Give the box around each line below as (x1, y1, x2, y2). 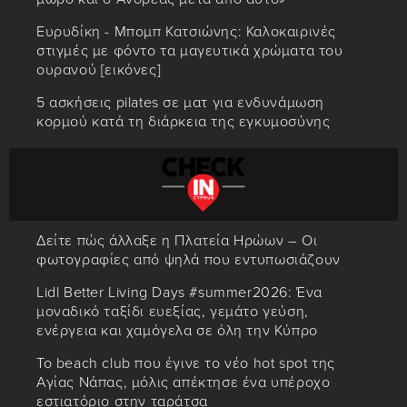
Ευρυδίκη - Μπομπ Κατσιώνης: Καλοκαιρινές (36, 23, 337, 42)
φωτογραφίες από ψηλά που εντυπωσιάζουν (36, 251, 341, 270)
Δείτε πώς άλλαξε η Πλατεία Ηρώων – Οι (36, 232, 318, 251)
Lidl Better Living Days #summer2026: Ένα (36, 283, 323, 303)
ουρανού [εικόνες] (36, 61, 162, 80)
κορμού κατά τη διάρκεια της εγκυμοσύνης (36, 113, 331, 132)
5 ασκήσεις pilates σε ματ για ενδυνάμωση (36, 94, 324, 113)
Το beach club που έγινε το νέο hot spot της (36, 354, 335, 373)
